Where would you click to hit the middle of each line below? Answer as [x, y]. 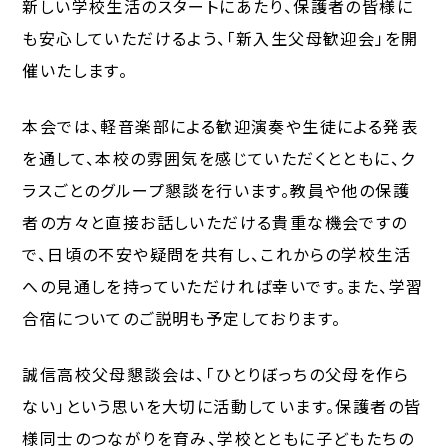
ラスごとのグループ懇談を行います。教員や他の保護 [216, 190]
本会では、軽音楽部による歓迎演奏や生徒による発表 [220, 126]
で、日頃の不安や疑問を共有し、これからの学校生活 [217, 254]
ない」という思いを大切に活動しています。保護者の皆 [222, 406]
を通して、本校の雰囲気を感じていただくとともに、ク [219, 158]
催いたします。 [75, 70]
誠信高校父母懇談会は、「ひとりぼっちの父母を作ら [216, 374]
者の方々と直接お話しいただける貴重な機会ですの [215, 222]
